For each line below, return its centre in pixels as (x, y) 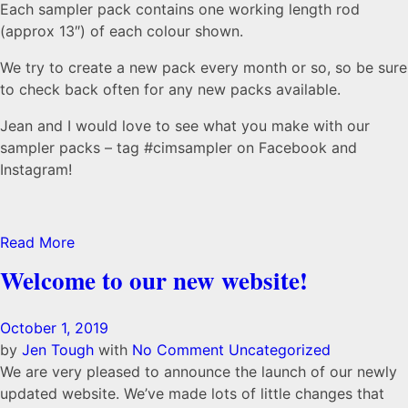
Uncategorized (280, 349)
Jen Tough (60, 349)
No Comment (178, 349)
